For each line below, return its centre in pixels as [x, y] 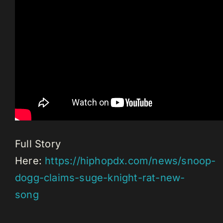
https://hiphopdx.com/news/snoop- [130, 161]
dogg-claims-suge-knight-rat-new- [100, 178]
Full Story [38, 144]
